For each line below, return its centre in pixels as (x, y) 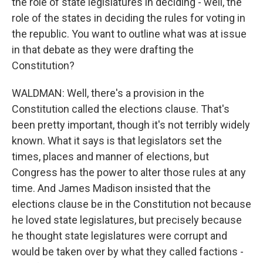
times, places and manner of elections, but (110, 156)
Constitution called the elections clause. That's (121, 109)
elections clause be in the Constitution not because (131, 204)
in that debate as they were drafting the (103, 50)
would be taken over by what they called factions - (128, 252)
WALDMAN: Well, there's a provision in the (108, 93)
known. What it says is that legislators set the (117, 141)
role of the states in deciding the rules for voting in (129, 18)
